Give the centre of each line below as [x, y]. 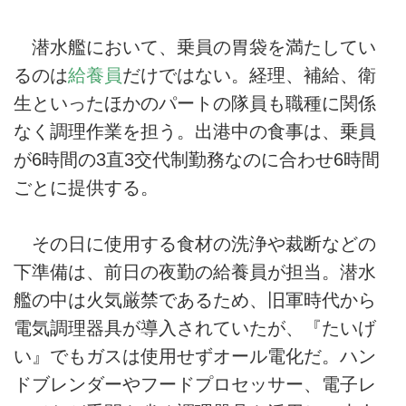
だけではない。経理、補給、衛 [249, 76]
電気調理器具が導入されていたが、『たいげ [195, 329]
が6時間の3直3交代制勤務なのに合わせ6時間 [197, 160]
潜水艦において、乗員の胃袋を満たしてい [195, 48]
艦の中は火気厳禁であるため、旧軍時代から [195, 300]
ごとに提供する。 [86, 188]
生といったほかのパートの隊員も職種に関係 [195, 104]
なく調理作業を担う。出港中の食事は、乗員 [195, 132]
